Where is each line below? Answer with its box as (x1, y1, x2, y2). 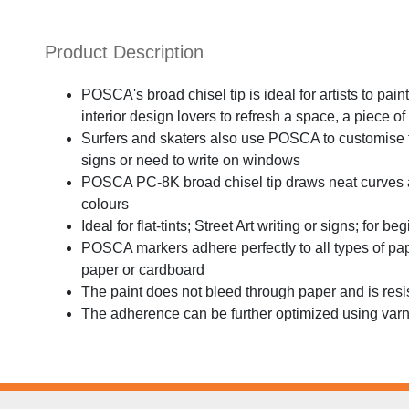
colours (81, 195, 129, 212)
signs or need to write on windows (81, 152, 300, 168)
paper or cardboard (81, 261, 204, 278)
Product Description (45, 42, 204, 63)
